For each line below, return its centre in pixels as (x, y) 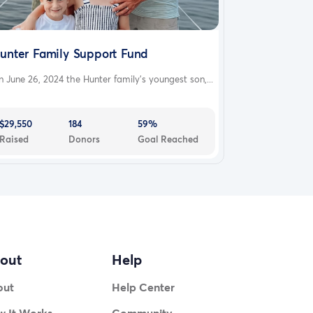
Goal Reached (168, 139)
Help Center (144, 287)
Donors (85, 139)
